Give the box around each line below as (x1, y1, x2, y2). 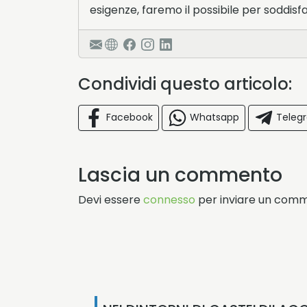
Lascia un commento (78, 162, 282, 189)
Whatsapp (190, 110, 239, 125)
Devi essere (78, 192, 143, 208)
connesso (143, 192, 195, 208)
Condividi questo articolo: (78, 73, 300, 96)
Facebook (106, 110, 153, 125)
